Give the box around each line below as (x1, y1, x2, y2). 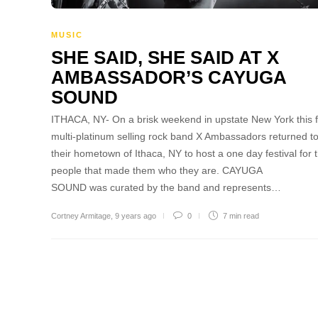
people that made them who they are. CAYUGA (51, 164, 262, 176)
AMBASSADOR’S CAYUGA (51, 66, 286, 88)
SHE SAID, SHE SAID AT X (51, 46, 279, 68)
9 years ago (115, 211, 156, 220)
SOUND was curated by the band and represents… (51, 181, 281, 193)
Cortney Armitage (51, 211, 111, 220)
